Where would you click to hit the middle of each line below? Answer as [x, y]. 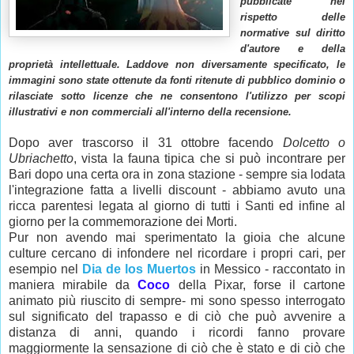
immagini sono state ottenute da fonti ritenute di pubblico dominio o [177, 81]
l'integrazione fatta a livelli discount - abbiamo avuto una [177, 190]
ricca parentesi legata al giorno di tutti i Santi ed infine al [177, 206]
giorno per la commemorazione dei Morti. [123, 222]
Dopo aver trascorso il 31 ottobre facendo [146, 143]
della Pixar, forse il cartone [262, 285]
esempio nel [45, 269]
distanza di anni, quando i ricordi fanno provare [177, 333]
